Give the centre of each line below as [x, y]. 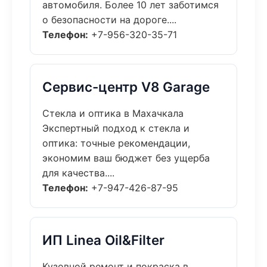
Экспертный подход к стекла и [116, 128]
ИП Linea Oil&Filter [103, 240]
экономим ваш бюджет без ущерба [126, 158]
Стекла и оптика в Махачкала [113, 113]
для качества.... [78, 173]
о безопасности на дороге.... [109, 20]
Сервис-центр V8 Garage [126, 87]
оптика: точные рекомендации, [116, 143]
